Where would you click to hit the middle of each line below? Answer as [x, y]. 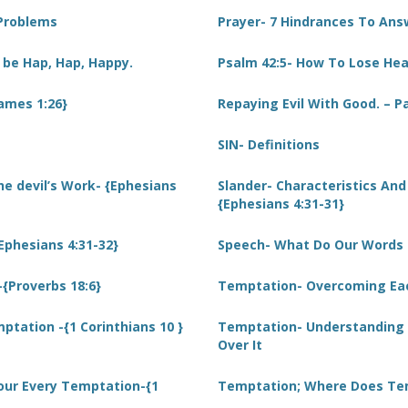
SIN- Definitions [269, 144]
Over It [240, 345]
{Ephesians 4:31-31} [281, 204]
